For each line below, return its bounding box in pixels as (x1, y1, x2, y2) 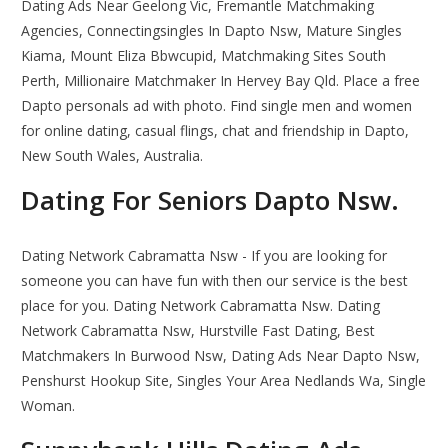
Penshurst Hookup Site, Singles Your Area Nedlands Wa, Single (21, 371, 427, 391)
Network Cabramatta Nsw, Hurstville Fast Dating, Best (21, 321, 376, 341)
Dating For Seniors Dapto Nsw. (21, 182, 400, 219)
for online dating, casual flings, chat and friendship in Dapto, (21, 121, 410, 141)
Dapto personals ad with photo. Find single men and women (21, 96, 413, 116)
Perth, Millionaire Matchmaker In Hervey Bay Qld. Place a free (21, 71, 421, 91)
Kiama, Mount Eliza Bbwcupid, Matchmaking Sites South (21, 46, 387, 66)
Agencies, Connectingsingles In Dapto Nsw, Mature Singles (21, 21, 403, 41)
